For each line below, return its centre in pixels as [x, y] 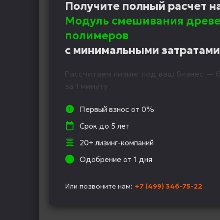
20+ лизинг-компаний [117, 142]
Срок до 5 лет [105, 126]
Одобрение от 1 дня [116, 159]
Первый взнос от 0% [117, 109]
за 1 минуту [86, 86]
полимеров [97, 36]
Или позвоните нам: [100, 186]
